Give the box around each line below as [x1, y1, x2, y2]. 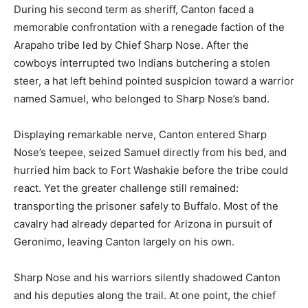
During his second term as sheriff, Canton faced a [14, 3, 254, 16]
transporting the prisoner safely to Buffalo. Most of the [14, 199, 278, 212]
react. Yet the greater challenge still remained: [14, 181, 239, 195]
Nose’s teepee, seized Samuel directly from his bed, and [14, 146, 287, 159]
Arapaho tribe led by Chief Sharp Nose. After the [14, 38, 249, 52]
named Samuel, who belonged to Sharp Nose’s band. [14, 92, 269, 105]
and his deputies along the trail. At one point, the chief [14, 289, 276, 302]
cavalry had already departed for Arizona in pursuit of [14, 217, 272, 230]
